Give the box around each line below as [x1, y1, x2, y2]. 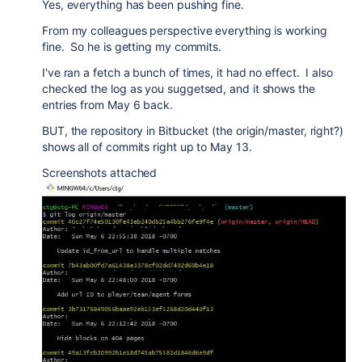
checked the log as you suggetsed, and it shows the [42, 82, 315, 96]
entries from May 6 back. [42, 98, 179, 112]
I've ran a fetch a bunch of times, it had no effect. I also [42, 65, 333, 80]
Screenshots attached [42, 166, 158, 180]
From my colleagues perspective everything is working [42, 23, 327, 38]
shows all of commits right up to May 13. [42, 140, 252, 154]
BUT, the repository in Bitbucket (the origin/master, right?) [42, 124, 343, 138]
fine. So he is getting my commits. [42, 40, 222, 54]
